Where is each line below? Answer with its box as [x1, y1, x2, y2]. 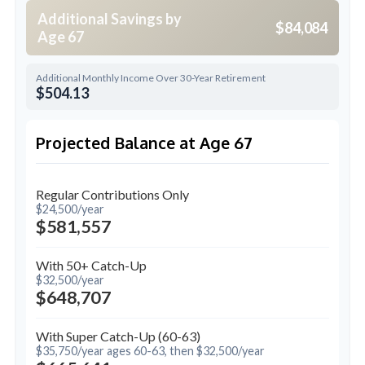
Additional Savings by [37, 10, 182, 29]
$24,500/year [36, 202, 104, 217]
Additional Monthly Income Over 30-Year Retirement [36, 72, 266, 85]
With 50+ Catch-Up [36, 257, 147, 274]
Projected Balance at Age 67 [36, 133, 253, 154]
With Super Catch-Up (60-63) [36, 328, 200, 345]
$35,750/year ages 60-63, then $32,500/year [36, 344, 265, 358]
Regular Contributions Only [36, 187, 189, 203]
